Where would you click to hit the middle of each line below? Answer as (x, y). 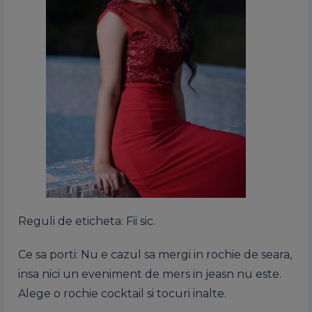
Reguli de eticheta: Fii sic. (87, 221)
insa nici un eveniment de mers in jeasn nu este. (150, 274)
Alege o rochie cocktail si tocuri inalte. (122, 293)
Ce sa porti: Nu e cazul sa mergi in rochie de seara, (155, 254)
